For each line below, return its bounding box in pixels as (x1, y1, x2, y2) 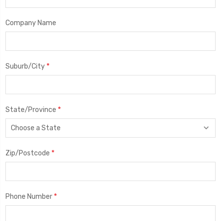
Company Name (5, 18, 56, 27)
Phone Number (5, 192, 54, 201)
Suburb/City (5, 62, 46, 71)
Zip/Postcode (5, 148, 51, 157)
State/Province (5, 105, 58, 114)
